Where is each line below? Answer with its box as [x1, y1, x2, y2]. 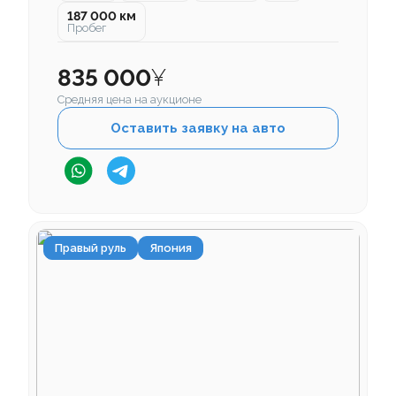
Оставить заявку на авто [110, 120, 286, 137]
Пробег [67, 21, 106, 35]
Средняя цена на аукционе [57, 93, 202, 107]
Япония [149, 241, 192, 255]
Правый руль [55, 241, 126, 255]
